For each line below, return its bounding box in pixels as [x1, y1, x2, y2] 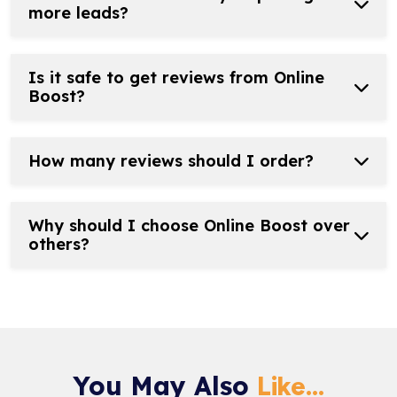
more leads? [28, 3, 128, 24]
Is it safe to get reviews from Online [28, 67, 324, 89]
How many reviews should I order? [28, 151, 314, 172]
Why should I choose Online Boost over [28, 215, 350, 237]
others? [28, 234, 90, 255]
